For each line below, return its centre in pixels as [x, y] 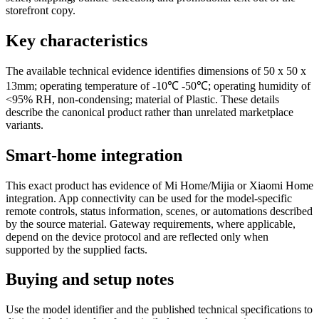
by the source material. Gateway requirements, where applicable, [151, 224]
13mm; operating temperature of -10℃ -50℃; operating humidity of [158, 85]
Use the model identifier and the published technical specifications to [159, 310]
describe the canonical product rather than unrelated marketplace [150, 112]
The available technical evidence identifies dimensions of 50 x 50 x [156, 70]
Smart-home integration [94, 155]
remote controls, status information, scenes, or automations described [159, 211]
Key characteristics [77, 40]
